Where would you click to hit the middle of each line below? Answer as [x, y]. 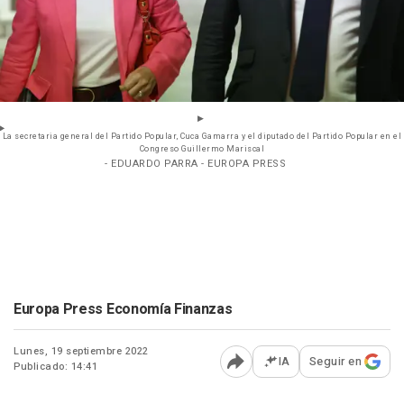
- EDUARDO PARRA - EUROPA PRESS [195, 164]
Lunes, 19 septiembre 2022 [81, 352]
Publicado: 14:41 [55, 367]
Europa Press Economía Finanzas [123, 310]
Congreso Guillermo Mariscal [202, 150]
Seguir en [335, 362]
